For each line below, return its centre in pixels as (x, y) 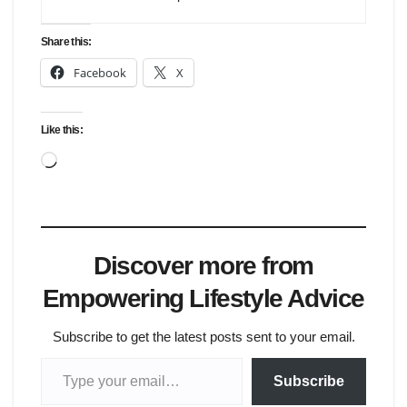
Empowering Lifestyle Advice (203, 298)
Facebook (100, 72)
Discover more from (203, 265)
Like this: (62, 129)
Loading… (90, 158)
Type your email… (65, 356)
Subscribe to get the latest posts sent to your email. (203, 336)
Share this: (66, 41)
